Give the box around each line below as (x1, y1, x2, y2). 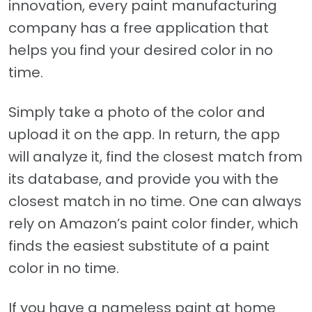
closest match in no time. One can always (8, 192, 302, 212)
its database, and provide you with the (8, 169, 279, 189)
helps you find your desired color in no (8, 40, 273, 61)
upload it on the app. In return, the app (8, 125, 280, 145)
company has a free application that (8, 18, 269, 38)
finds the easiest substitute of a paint (8, 236, 270, 256)
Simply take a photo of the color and (8, 102, 265, 123)
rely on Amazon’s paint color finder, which (8, 214, 298, 234)
